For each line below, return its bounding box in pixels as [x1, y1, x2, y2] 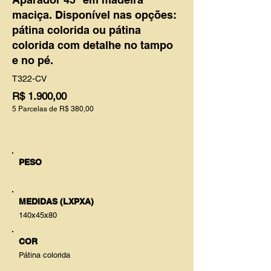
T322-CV [12, 74, 47, 83]
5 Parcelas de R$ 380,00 [12, 105, 94, 113]
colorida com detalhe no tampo [12, 39, 173, 51]
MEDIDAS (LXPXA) [19, 197, 94, 206]
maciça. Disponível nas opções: [12, 8, 177, 21]
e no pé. [12, 54, 53, 67]
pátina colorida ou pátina [12, 24, 141, 36]
